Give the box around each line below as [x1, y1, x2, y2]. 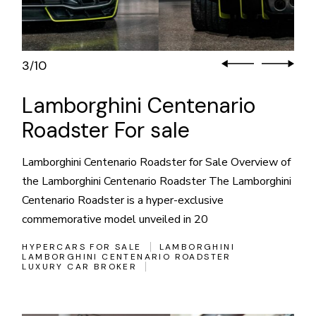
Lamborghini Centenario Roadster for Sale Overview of [22, 154, 291, 170]
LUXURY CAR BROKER [22, 260, 138, 272]
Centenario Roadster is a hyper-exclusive [22, 192, 224, 208]
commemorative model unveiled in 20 [22, 211, 209, 227]
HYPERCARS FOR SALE [22, 241, 142, 253]
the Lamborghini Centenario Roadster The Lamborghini [22, 173, 292, 189]
